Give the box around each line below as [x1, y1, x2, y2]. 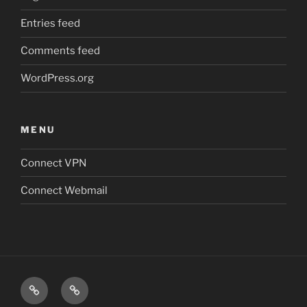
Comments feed [21, 45, 100, 58]
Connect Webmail [21, 184, 108, 197]
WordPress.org [21, 72, 94, 85]
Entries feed [21, 17, 80, 30]
